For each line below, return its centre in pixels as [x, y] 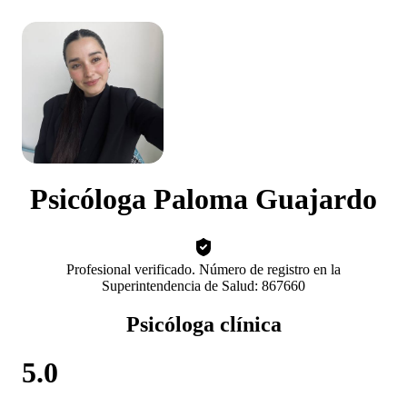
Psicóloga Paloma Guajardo [203, 199]
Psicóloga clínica [203, 324]
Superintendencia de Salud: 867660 [203, 285]
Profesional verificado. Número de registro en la [203, 269]
